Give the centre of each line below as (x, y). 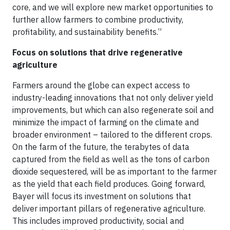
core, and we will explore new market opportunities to (113, 7)
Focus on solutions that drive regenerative (98, 52)
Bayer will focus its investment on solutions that (102, 196)
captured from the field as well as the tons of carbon (111, 159)
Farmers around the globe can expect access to (101, 85)
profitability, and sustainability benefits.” (87, 32)
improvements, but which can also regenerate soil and (113, 110)
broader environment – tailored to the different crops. (112, 134)
